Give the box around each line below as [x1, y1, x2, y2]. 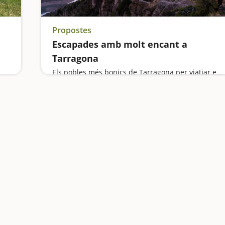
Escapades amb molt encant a [52, 38, 187, 50]
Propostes [52, 25, 91, 36]
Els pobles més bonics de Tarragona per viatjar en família [216, 67, 222, 77]
